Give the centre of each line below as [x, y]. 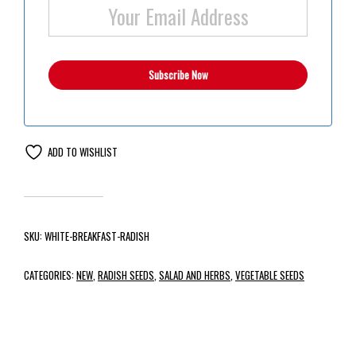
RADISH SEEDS [126, 275]
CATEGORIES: [50, 275]
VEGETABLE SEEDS [270, 275]
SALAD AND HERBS [195, 275]
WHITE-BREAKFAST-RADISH [97, 236]
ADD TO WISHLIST [83, 151]
